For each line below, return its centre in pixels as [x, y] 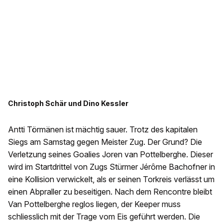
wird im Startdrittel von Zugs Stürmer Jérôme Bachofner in [111, 167]
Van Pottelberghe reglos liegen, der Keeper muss [94, 204]
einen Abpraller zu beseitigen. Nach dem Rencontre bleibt [110, 192]
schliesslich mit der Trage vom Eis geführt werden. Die [104, 217]
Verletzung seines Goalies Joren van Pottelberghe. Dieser [111, 155]
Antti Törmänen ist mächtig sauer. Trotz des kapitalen [103, 130]
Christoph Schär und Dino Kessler [68, 104]
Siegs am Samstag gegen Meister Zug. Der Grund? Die [105, 142]
